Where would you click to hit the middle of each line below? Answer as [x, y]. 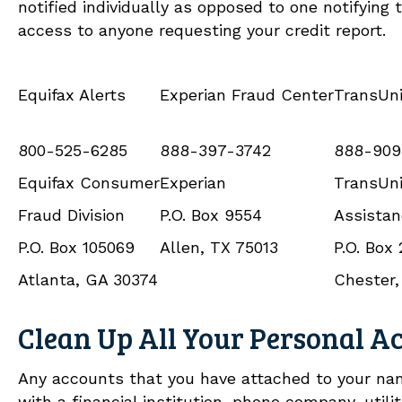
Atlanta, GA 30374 [88, 279]
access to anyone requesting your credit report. [202, 30]
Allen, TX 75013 [219, 247]
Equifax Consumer [89, 182]
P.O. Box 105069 [76, 247]
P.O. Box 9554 [211, 214]
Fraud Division [71, 214]
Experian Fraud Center [247, 94]
